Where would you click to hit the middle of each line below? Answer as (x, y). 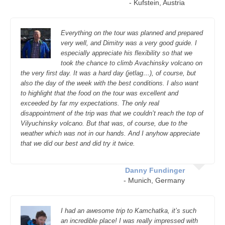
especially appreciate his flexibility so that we (127, 53)
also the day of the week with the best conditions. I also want (109, 83)
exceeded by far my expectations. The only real (90, 103)
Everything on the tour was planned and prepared (132, 33)
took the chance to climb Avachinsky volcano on (132, 63)
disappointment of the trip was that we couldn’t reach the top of (112, 113)
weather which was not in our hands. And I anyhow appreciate (110, 133)
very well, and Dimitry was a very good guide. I (129, 43)
